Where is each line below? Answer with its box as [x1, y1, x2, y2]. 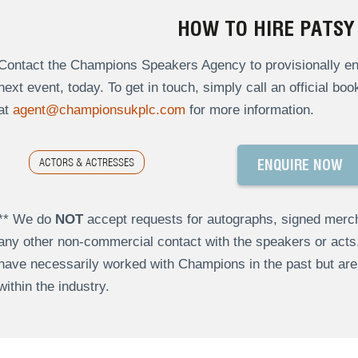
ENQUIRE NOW [257, 157, 343, 174]
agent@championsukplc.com [12, 102, 185, 118]
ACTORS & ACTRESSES [38, 156, 134, 169]
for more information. [185, 102, 314, 118]
